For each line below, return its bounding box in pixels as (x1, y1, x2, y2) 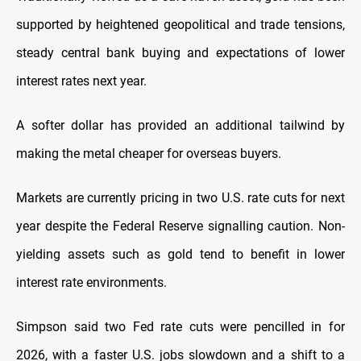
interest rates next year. (16, 73, 147, 89)
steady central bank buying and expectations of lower (16, 45, 345, 61)
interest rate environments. (16, 275, 167, 291)
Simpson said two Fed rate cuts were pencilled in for (16, 319, 345, 335)
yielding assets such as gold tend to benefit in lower (16, 247, 345, 263)
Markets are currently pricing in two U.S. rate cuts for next (16, 190, 345, 206)
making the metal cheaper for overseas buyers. (16, 146, 281, 162)
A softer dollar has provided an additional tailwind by (16, 118, 345, 134)
